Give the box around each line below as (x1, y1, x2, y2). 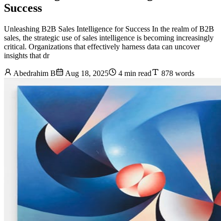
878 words (159, 69, 194, 78)
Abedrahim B (12, 69, 56, 78)
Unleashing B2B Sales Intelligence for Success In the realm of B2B (4, 25, 214, 34)
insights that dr (4, 51, 49, 60)
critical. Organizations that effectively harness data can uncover (4, 42, 200, 51)
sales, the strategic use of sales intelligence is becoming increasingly (4, 34, 214, 42)
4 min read (116, 69, 151, 78)
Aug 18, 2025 (64, 69, 109, 78)
